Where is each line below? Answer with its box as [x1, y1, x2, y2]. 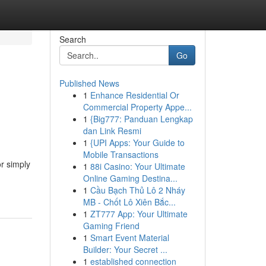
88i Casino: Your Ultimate [90, 160, 185, 172]
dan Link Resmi [83, 125, 141, 137]
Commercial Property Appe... [83, 101, 192, 113]
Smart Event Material [90, 232, 169, 243]
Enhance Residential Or [90, 89, 179, 101]
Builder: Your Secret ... [83, 243, 167, 255]
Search [59, 33, 86, 45]
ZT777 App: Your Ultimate [90, 208, 188, 220]
